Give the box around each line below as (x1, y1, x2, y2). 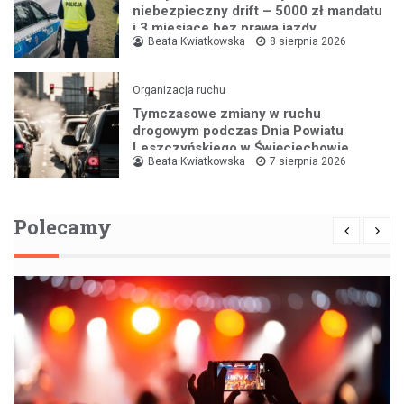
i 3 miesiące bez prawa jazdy (133, 19, 317, 36)
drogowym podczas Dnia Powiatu (133, 122, 344, 139)
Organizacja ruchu (133, 83, 226, 96)
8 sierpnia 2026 (270, 34, 347, 48)
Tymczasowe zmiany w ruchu (133, 105, 322, 122)
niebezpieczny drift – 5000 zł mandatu (133, 2, 383, 19)
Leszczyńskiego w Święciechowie (133, 139, 350, 156)
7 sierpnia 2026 (270, 154, 347, 168)
